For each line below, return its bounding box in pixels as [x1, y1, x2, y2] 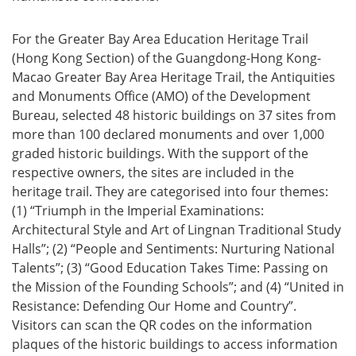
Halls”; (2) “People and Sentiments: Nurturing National [12, 240, 335, 257]
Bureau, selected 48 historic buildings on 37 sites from [12, 106, 336, 124]
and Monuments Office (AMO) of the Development [12, 87, 311, 105]
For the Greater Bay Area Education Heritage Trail [12, 30, 308, 48]
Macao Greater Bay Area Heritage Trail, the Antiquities [12, 68, 335, 86]
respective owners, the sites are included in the [12, 164, 294, 181]
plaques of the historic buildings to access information [12, 335, 338, 353]
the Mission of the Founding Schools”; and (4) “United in [12, 278, 344, 296]
